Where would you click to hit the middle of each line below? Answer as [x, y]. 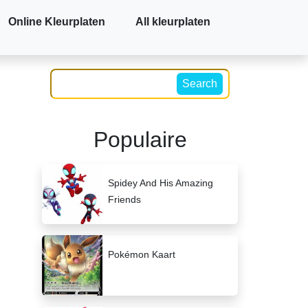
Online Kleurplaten [57, 22]
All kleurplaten [173, 22]
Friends [124, 199]
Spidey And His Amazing [161, 183]
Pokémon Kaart [142, 254]
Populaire [140, 140]
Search [200, 84]
